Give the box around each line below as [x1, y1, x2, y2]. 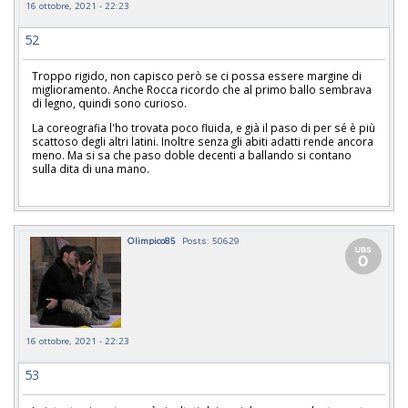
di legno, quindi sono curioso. [32, 95, 189, 110]
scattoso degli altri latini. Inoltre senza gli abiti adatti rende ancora [32, 133, 373, 148]
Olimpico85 [127, 233, 176, 247]
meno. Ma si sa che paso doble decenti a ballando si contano [32, 147, 352, 162]
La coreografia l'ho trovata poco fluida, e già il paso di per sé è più [32, 119, 375, 135]
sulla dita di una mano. [32, 160, 152, 176]
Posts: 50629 [182, 233, 240, 247]
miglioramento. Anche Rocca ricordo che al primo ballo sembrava [32, 81, 372, 97]
